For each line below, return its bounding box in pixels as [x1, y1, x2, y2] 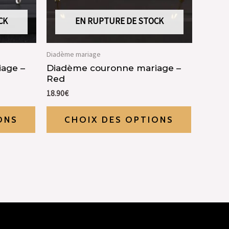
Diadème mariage [47, 50, 101, 59]
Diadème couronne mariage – [47, 62, 181, 73]
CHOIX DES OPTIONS [64, 114, 173, 125]
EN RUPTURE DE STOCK [75, 15, 164, 27]
